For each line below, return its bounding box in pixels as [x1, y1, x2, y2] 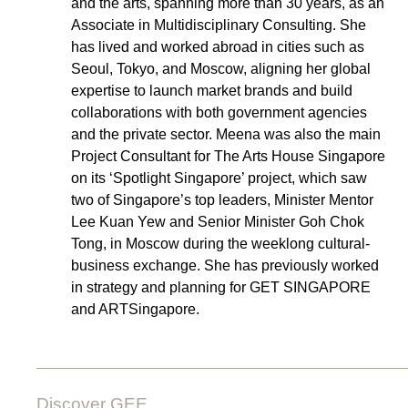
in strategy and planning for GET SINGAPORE [71, 279, 372, 295]
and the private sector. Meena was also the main [71, 126, 382, 142]
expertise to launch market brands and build [71, 82, 353, 98]
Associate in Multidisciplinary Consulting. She [71, 16, 367, 33]
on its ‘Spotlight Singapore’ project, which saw [71, 169, 368, 186]
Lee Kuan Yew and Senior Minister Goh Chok [71, 213, 365, 229]
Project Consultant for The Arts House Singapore [71, 148, 386, 164]
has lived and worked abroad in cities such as [71, 38, 365, 55]
